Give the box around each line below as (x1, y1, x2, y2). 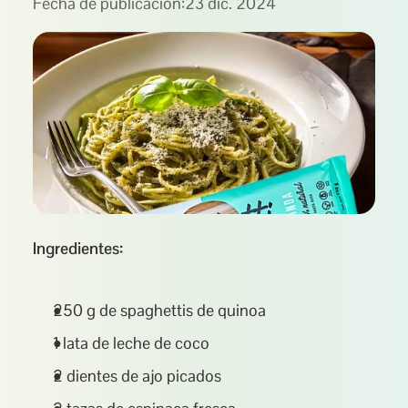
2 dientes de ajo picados (53, 365, 221, 386)
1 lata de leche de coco (53, 332, 209, 353)
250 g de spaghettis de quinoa (53, 300, 266, 321)
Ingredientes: (33, 238, 123, 259)
